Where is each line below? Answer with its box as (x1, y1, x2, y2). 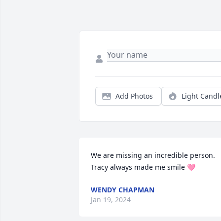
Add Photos (115, 91, 153, 101)
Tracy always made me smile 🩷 (91, 162, 195, 172)
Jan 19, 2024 (91, 195, 131, 205)
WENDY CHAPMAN (91, 185, 154, 195)
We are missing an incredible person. (91, 150, 215, 160)
